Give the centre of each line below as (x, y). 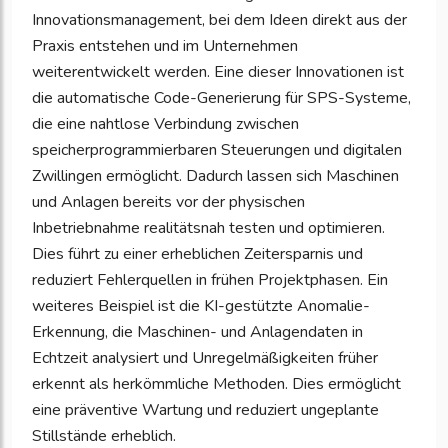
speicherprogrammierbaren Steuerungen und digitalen (217, 150)
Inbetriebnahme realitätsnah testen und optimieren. (208, 228)
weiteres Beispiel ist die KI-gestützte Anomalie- (201, 306)
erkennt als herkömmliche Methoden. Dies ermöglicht (216, 384)
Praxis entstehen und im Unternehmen (165, 46)
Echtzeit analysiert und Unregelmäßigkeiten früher (205, 358)
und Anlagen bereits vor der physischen (168, 202)
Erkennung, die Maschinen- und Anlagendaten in (197, 332)
